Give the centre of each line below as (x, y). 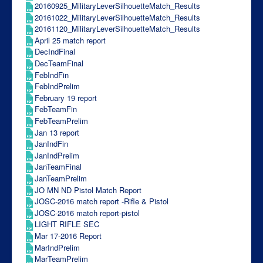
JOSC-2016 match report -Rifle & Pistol (102, 201)
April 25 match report (70, 40)
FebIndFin (52, 75)
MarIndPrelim (57, 247)
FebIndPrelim (57, 86)
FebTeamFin (56, 109)
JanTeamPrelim (61, 178)
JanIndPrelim (57, 155)
